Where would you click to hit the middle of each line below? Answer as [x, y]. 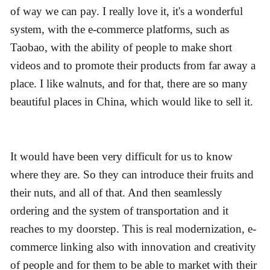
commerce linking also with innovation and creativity [133, 246]
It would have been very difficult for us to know [121, 156]
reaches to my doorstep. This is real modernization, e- [133, 228]
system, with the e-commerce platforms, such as [120, 30]
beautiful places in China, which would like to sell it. [132, 102]
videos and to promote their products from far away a [133, 66]
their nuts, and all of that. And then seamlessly [116, 192]
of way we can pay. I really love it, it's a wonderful [127, 11]
